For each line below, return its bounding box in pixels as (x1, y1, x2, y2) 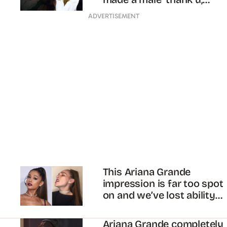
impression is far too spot (102, 177, 223, 190)
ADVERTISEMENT (88, 12, 139, 20)
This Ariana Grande (102, 166, 191, 178)
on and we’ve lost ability (102, 189, 215, 201)
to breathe (102, 201, 152, 213)
